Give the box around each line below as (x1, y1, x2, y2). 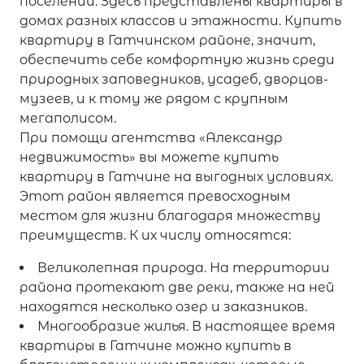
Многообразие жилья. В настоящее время (37, 318, 336, 334)
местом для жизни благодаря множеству (19, 208, 321, 223)
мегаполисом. (19, 110, 116, 126)
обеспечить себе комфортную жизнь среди (19, 52, 335, 67)
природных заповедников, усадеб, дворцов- (19, 71, 328, 87)
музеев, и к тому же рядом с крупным (19, 91, 288, 106)
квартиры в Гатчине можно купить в (19, 338, 292, 353)
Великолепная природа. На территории (37, 260, 330, 275)
